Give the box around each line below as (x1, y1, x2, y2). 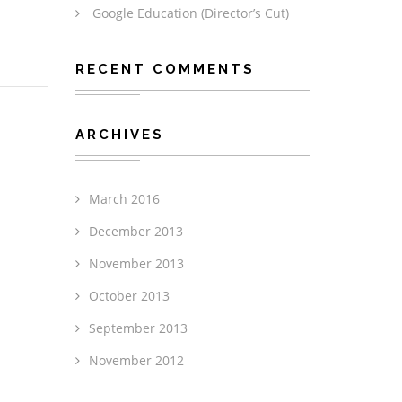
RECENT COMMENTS (74, 61, 255, 77)
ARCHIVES (74, 127, 164, 143)
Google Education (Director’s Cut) (92, 4, 289, 22)
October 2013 (88, 287, 170, 304)
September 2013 (88, 319, 188, 336)
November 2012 (88, 352, 184, 369)
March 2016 (88, 190, 160, 207)
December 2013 (88, 223, 183, 240)
